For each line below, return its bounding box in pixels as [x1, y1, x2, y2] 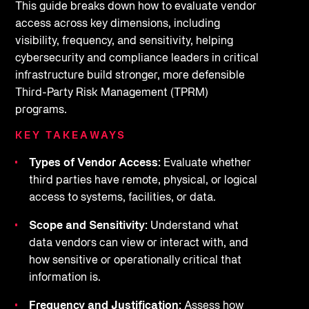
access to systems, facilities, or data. [28, 193, 216, 203]
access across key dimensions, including [14, 19, 220, 29]
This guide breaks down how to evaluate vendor [14, 1, 257, 12]
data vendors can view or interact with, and [28, 239, 248, 249]
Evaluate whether [160, 159, 251, 169]
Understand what [147, 221, 239, 232]
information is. [28, 273, 101, 283]
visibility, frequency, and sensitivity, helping [14, 36, 233, 46]
